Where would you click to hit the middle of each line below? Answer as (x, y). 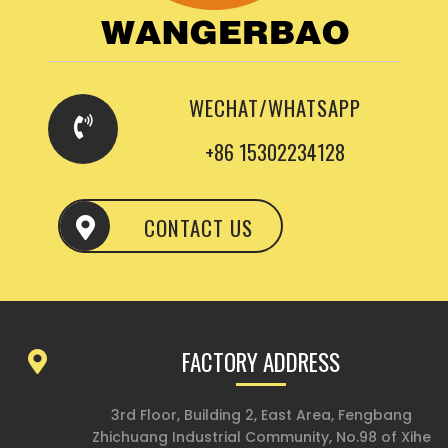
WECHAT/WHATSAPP (275, 108)
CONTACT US (198, 227)
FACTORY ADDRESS (261, 362)
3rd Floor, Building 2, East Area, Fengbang (261, 415)
